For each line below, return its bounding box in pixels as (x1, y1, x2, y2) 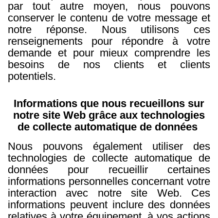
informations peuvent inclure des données (8, 199, 210, 211)
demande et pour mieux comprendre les (8, 47, 210, 59)
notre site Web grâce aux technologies (13, 109, 205, 121)
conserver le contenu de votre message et (8, 12, 210, 24)
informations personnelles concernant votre (8, 175, 210, 187)
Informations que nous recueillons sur (14, 97, 204, 109)
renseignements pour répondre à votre (8, 35, 210, 47)
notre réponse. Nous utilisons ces (8, 23, 210, 36)
